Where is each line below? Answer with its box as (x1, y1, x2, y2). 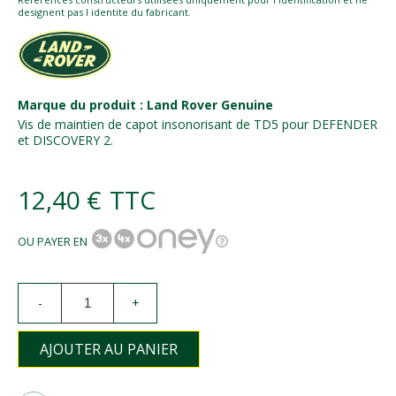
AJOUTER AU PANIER (40, 339, 178, 359)
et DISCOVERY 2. (18, 131, 113, 148)
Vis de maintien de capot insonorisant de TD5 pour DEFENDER (18, 115, 377, 133)
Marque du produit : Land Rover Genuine (18, 95, 273, 113)
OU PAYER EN (18, 232, 88, 249)
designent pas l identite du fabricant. (18, 4, 191, 19)
